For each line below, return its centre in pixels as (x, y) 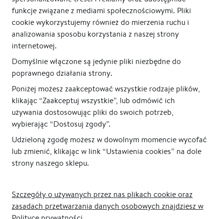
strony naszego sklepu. (50, 163)
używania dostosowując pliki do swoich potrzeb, (93, 112)
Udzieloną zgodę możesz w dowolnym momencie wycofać (109, 140)
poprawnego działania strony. (62, 73)
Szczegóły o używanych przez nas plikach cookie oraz (102, 194)
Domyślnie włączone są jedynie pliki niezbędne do (96, 61)
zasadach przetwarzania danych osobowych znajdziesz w (108, 206)
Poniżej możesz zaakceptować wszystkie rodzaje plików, (106, 89)
